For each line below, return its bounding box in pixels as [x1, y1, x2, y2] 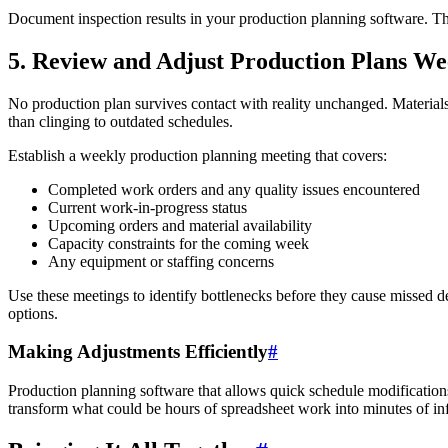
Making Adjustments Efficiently [8, 341, 268, 363]
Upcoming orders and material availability [48, 216, 312, 234]
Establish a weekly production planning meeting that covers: [8, 146, 387, 164]
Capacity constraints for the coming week [48, 234, 309, 252]
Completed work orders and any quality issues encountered [48, 180, 420, 198]
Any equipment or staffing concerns [48, 252, 274, 270]
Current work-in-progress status [48, 198, 247, 216]
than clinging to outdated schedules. [8, 112, 233, 130]
